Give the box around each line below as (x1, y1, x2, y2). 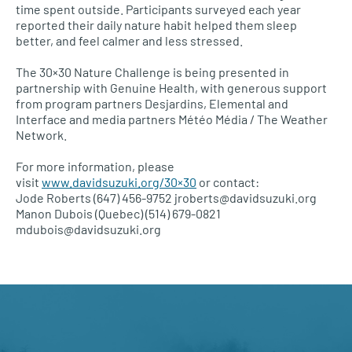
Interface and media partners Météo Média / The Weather (16, 112, 328, 126)
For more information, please (16, 159, 174, 174)
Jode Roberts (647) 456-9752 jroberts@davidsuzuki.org (16, 190, 317, 205)
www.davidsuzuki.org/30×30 (42, 174, 196, 189)
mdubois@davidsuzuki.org (16, 222, 161, 236)
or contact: (196, 174, 259, 189)
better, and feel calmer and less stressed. (16, 33, 243, 48)
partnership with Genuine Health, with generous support (16, 80, 327, 95)
